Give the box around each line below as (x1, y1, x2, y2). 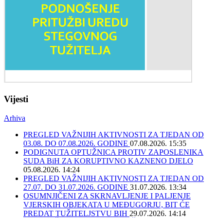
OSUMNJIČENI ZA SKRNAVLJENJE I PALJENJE (23, 191, 191, 200)
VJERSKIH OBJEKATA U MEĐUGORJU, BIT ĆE (23, 200, 190, 209)
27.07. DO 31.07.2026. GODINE (23, 182, 130, 191)
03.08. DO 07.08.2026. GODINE (23, 139, 130, 147)
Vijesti (4, 93, 28, 104)
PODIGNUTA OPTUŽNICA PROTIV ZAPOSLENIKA (23, 147, 203, 156)
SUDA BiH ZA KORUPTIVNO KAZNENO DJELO (23, 156, 193, 165)
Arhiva (4, 113, 25, 122)
